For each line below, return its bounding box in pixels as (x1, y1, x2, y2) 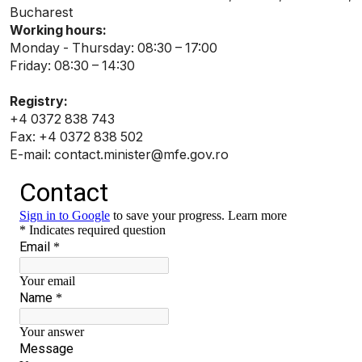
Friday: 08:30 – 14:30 (10, 57, 135, 74)
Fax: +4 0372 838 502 (10, 128, 143, 145)
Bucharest (10, 4, 73, 21)
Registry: (10, 93, 68, 110)
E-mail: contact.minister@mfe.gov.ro (10, 146, 229, 163)
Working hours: (10, 22, 107, 39)
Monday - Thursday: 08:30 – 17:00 (10, 40, 217, 57)
